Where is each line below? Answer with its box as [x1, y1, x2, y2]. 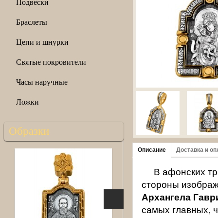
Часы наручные [16, 76, 68, 87]
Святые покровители [16, 56, 86, 67]
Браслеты [16, 17, 47, 27]
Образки [9, 125, 49, 137]
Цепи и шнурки [16, 36, 69, 47]
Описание [138, 146, 166, 153]
